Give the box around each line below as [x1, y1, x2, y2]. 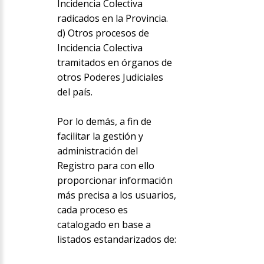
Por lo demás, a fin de [57, 115, 151, 128]
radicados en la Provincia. [57, 12, 168, 25]
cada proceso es [57, 203, 128, 217]
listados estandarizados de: [57, 233, 176, 246]
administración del [57, 144, 138, 158]
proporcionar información [57, 174, 173, 187]
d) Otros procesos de [57, 27, 149, 40]
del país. [57, 85, 93, 99]
